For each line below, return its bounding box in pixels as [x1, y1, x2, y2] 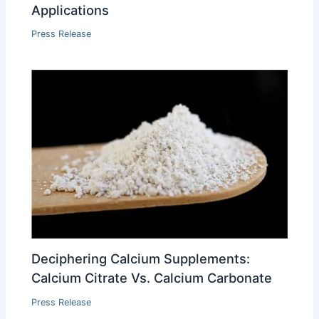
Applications [31, 1, 110, 18]
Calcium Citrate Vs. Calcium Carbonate [31, 269, 273, 286]
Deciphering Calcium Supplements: [31, 250, 251, 266]
